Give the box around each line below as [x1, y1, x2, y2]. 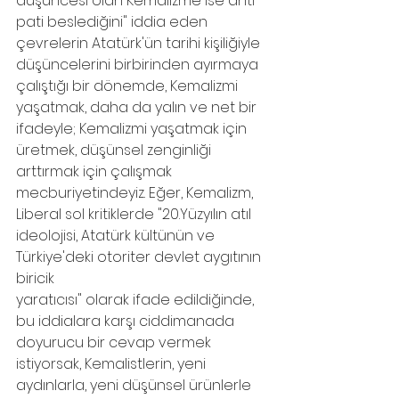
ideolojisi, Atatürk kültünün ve [16, 225, 218, 246]
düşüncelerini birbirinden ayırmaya [16, 54, 262, 75]
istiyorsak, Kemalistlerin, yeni [16, 354, 209, 374]
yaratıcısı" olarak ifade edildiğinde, [16, 289, 257, 310]
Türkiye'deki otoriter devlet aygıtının [16, 247, 265, 267]
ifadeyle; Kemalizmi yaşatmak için [16, 118, 250, 139]
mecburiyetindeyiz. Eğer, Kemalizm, [16, 183, 256, 203]
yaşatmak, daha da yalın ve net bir [16, 97, 260, 118]
